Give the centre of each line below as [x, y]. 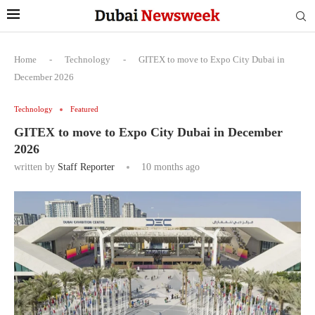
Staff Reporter [86, 167]
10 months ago [169, 167]
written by [36, 167]
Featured [84, 109]
